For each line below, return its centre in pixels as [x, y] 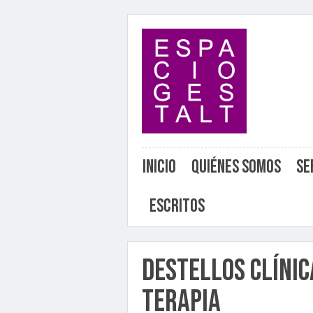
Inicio [159, 167]
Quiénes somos [236, 167]
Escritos [177, 206]
